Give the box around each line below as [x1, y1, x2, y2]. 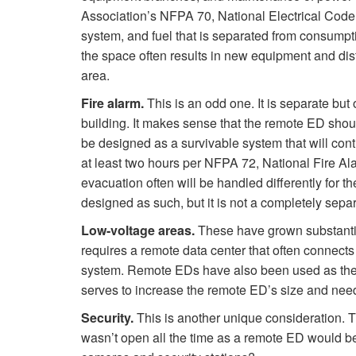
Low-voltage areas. [81, 221, 195, 240]
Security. [81, 308, 133, 327]
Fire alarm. [81, 94, 144, 113]
